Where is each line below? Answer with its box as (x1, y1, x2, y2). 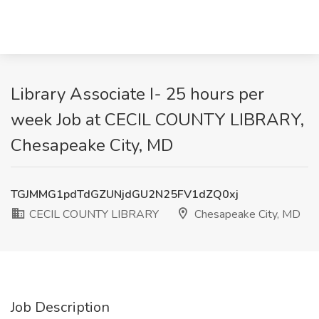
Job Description (11, 298, 110, 317)
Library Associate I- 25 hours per (11, 83, 264, 105)
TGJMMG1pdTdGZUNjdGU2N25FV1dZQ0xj (11, 187, 239, 202)
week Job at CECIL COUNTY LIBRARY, (11, 108, 304, 131)
